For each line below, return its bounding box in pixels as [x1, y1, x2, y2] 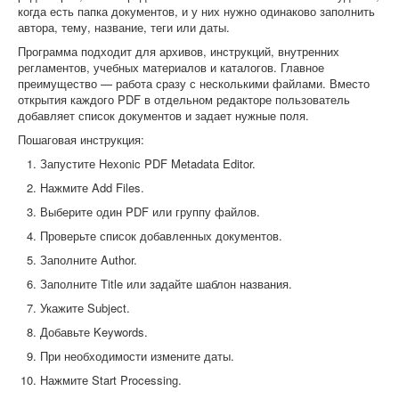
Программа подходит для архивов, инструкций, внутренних [18, 42, 339, 60]
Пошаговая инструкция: [18, 130, 144, 148]
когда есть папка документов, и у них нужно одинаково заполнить [18, 2, 375, 20]
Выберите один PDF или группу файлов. [40, 202, 260, 220]
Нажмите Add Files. [40, 178, 144, 196]
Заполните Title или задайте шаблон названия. [40, 274, 292, 292]
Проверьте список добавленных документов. [40, 226, 282, 244]
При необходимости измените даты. [40, 346, 234, 364]
